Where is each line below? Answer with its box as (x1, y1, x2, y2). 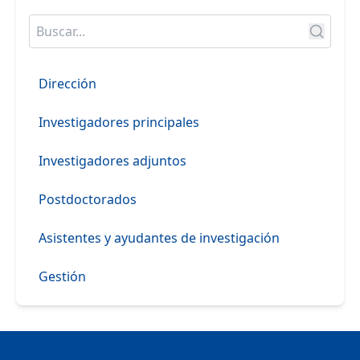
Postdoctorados (39, 190, 137, 209)
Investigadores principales (39, 113, 199, 132)
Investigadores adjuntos (39, 152, 186, 170)
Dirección (39, 75, 96, 93)
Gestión (39, 268, 86, 286)
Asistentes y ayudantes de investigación (39, 229, 280, 247)
